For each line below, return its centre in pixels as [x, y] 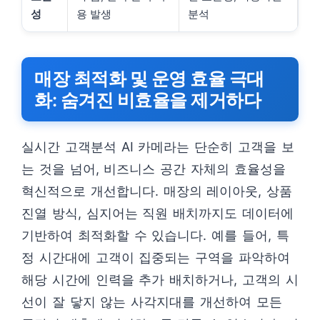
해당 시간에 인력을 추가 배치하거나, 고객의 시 [160, 280]
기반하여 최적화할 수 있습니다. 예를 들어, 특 [155, 235]
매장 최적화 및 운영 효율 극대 [149, 79]
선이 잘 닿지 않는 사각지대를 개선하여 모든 [152, 302]
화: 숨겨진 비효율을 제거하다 [147, 100]
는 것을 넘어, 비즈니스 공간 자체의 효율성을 [154, 169]
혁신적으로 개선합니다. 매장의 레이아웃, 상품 [157, 191]
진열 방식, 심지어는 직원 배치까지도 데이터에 [157, 213]
